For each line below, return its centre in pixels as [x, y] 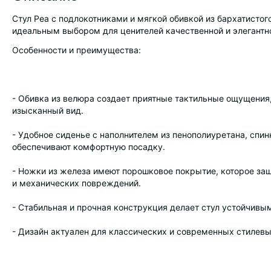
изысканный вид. [48, 110]
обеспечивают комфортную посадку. [89, 147]
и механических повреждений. [77, 183]
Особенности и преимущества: [77, 50]
